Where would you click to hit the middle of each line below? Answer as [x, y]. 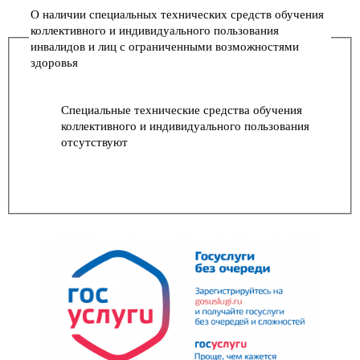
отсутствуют [94, 141]
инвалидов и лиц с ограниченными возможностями [165, 45]
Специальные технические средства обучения [182, 109]
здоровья [54, 61]
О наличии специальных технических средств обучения [177, 13]
